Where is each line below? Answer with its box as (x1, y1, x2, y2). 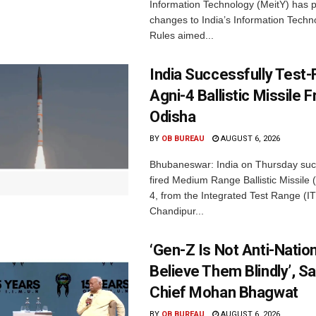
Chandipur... (150, 205, 204, 217)
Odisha (150, 108, 196, 126)
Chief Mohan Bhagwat (150, 284, 298, 302)
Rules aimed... (150, 30, 214, 42)
